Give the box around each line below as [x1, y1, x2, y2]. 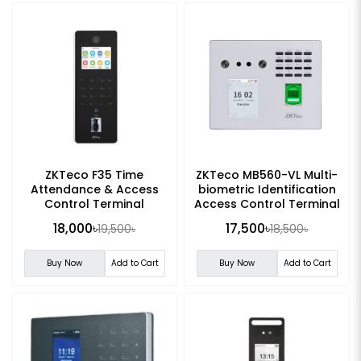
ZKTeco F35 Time [45, 167, 143, 184]
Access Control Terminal [193, 196, 340, 213]
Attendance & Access [30, 181, 159, 198]
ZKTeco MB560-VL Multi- [196, 167, 338, 184]
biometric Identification [197, 181, 336, 198]
